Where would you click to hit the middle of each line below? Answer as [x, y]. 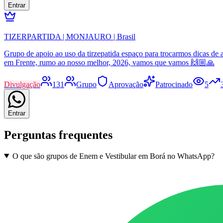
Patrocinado [174, 84]
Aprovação [126, 84]
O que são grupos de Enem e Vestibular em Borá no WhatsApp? [113, 156]
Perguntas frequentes [58, 135]
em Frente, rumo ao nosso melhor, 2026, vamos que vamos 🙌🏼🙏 [109, 62]
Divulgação [22, 84]
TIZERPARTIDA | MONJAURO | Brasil [70, 36]
